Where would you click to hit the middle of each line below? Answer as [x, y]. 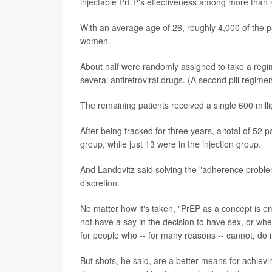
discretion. [100, 182]
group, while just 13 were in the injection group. [171, 144]
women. [95, 40]
